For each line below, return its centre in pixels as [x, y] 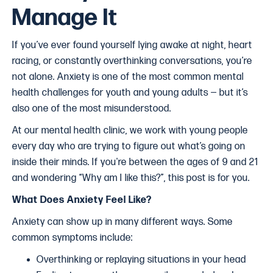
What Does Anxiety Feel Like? [82, 200]
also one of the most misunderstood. [92, 109]
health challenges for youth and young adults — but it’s [130, 93]
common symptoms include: [73, 238]
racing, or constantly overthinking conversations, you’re [132, 61]
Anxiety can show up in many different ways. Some [122, 222]
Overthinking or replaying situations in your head [141, 260]
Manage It [65, 18]
